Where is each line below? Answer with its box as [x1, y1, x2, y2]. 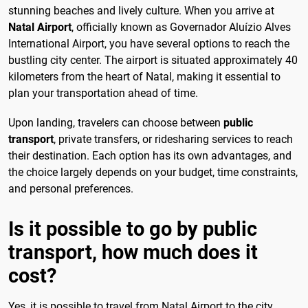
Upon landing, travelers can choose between [8, 116, 223, 130]
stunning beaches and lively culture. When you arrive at [8, 4, 274, 18]
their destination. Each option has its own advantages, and [8, 149, 291, 163]
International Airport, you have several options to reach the [8, 37, 289, 51]
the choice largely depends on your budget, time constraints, [8, 166, 298, 179]
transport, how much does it [8, 241, 258, 265]
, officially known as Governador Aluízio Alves [71, 21, 291, 34]
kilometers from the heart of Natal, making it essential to [8, 70, 280, 84]
